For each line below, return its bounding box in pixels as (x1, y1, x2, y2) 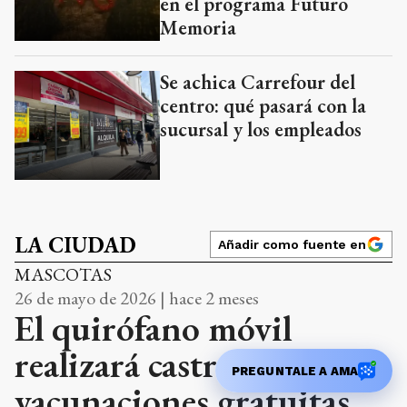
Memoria (160, 14, 236, 41)
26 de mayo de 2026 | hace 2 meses (15, 286, 259, 311)
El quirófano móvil (15, 304, 292, 352)
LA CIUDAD (15, 231, 136, 260)
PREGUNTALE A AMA (231, 363, 358, 378)
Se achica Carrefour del (160, 69, 355, 96)
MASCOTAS (15, 263, 112, 287)
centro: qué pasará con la (160, 93, 366, 120)
